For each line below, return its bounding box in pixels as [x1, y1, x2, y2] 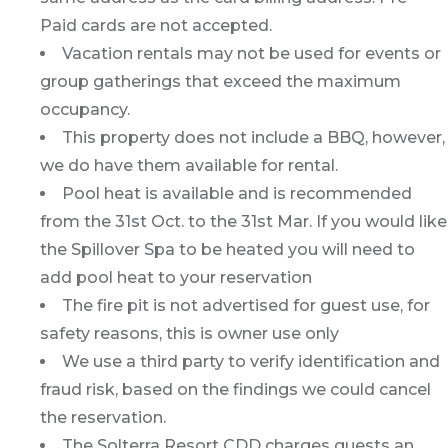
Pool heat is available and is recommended [62, 184, 412, 203]
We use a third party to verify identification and [62, 352, 440, 371]
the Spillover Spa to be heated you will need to [40, 240, 415, 259]
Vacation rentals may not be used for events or [62, 44, 441, 63]
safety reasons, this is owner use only [40, 324, 339, 343]
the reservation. [40, 408, 166, 427]
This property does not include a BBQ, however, [62, 128, 445, 147]
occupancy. [40, 100, 130, 119]
